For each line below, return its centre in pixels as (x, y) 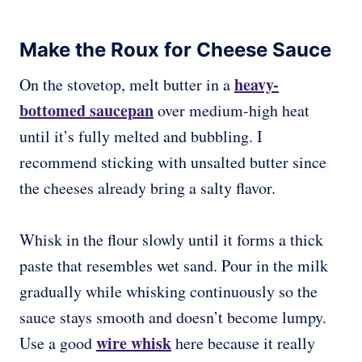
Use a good (58, 343)
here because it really (243, 343)
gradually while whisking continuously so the (168, 292)
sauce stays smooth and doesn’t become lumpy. (173, 318)
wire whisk (134, 343)
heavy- (257, 85)
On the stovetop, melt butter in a (127, 85)
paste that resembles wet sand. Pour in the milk (174, 266)
